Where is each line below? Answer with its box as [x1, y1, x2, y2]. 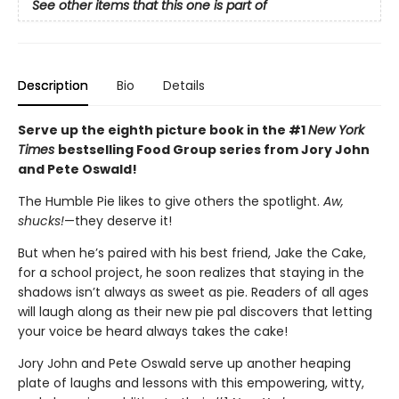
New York [308, 121, 364, 139]
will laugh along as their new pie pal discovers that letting [18, 303, 372, 321]
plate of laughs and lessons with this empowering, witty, [18, 374, 364, 392]
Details [163, 77, 205, 94]
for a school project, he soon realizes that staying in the [18, 264, 364, 281]
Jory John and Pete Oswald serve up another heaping [18, 354, 351, 372]
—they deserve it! [64, 212, 172, 230]
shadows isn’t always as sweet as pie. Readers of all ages [18, 283, 369, 301]
